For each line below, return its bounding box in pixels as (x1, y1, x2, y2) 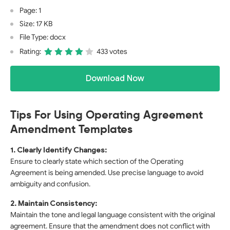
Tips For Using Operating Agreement (10, 108, 203, 122)
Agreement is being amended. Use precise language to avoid (10, 168, 203, 177)
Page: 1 (20, 6, 41, 15)
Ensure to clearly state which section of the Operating (10, 157, 183, 166)
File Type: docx (20, 33, 66, 42)
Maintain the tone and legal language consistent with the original (10, 210, 215, 219)
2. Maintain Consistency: (10, 199, 97, 208)
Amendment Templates (10, 122, 132, 136)
